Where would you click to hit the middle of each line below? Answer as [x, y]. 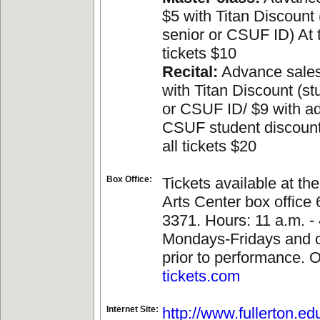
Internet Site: [132, 309]
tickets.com [201, 276]
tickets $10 [199, 53]
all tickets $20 [209, 146]
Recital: [190, 72]
